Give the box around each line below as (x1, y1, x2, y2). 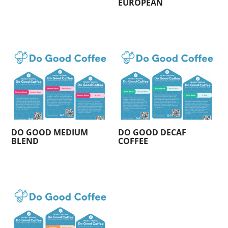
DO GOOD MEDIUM (11, 127, 89, 138)
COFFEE (118, 135, 149, 147)
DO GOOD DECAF (118, 127, 187, 138)
